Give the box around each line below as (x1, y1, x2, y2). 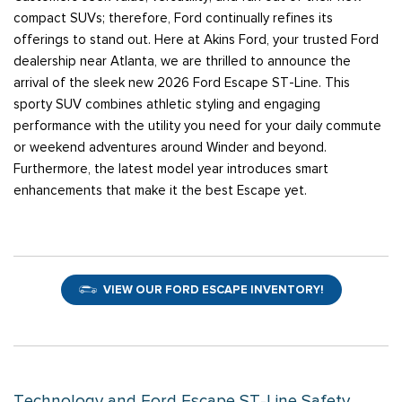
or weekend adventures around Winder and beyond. (13, 139, 327, 156)
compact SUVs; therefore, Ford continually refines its (13, 10, 333, 27)
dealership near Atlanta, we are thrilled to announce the (13, 53, 351, 70)
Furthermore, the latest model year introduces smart (13, 161, 328, 178)
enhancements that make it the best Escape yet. (13, 182, 314, 199)
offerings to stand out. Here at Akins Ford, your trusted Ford (13, 31, 379, 48)
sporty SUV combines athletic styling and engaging (13, 96, 320, 113)
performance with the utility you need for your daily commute (13, 118, 381, 135)
